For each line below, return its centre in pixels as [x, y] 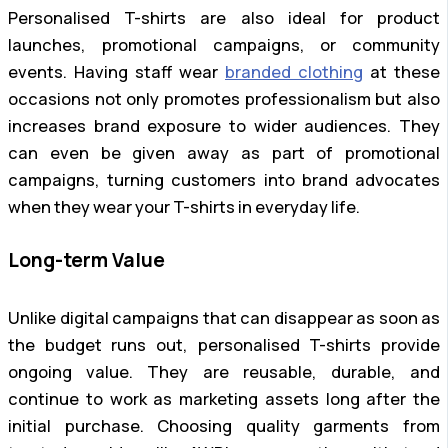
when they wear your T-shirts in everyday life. [184, 206]
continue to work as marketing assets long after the [224, 399]
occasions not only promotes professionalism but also [224, 98]
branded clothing [294, 71]
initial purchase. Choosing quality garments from [224, 426]
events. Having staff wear [116, 71]
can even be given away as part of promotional [224, 152]
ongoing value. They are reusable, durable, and [224, 372]
